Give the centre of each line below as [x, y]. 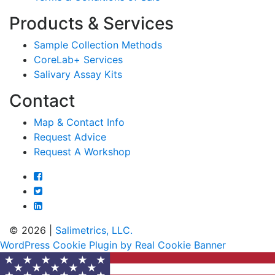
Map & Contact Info [79, 122]
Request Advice [70, 137]
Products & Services [91, 23]
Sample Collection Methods [98, 45]
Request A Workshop [82, 151]
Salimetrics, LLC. [94, 230]
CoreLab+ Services [78, 59]
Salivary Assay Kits [78, 74]
